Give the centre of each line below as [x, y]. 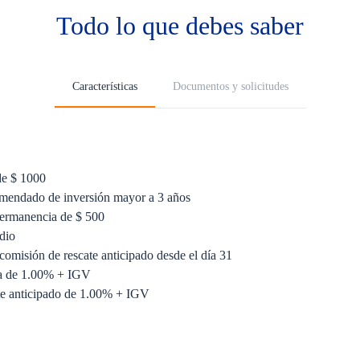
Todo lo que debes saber [180, 26]
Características [104, 86]
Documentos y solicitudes [230, 86]
